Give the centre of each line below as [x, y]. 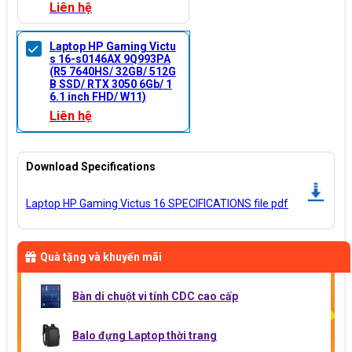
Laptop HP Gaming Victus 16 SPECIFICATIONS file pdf [157, 203]
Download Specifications [91, 166]
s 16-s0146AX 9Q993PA [110, 59]
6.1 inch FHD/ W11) [97, 96]
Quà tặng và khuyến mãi [101, 257]
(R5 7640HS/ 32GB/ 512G [112, 71]
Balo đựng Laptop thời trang [145, 335]
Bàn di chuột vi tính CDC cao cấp [155, 296]
